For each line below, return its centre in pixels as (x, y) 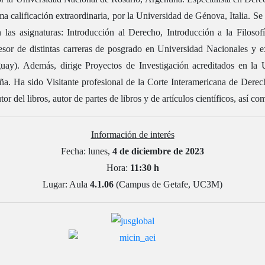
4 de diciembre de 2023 (158, 151)
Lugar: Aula (66, 185)
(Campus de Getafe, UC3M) (168, 185)
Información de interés (132, 135)
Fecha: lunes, (87, 151)
